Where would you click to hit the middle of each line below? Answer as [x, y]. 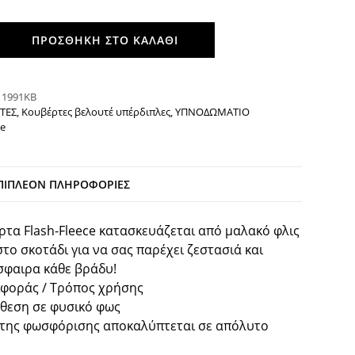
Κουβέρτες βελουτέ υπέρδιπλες [95, 111]
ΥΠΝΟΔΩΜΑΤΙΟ [212, 111]
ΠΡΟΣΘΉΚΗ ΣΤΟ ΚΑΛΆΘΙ [105, 40]
